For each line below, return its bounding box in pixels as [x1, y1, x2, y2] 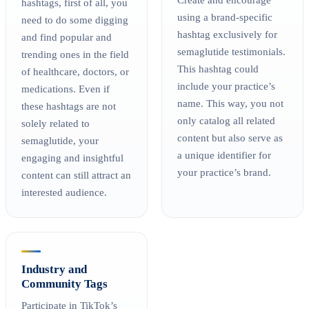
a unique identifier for [177, 149, 272, 161]
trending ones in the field [21, 48, 130, 61]
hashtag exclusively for [177, 28, 278, 41]
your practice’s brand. [177, 166, 272, 179]
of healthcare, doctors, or [21, 66, 130, 78]
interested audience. [21, 186, 108, 199]
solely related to [21, 117, 90, 130]
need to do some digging [21, 14, 129, 26]
